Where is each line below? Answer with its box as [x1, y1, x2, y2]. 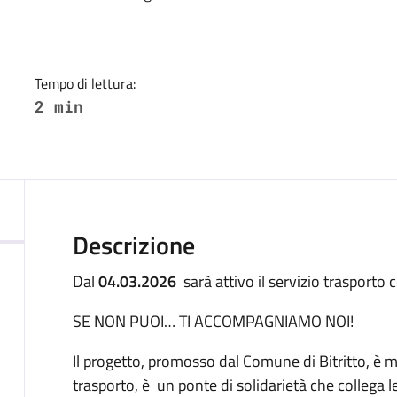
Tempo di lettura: [34, 72, 136, 94]
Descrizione [72, 225, 195, 264]
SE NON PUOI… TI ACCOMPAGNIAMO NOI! [72, 308, 354, 333]
